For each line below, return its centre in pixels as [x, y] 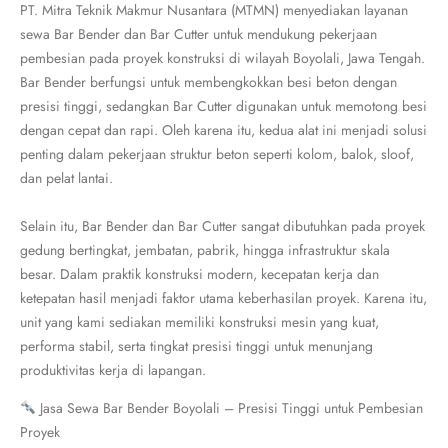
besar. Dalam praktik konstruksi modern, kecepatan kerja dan [199, 274]
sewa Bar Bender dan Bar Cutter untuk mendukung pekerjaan [198, 34]
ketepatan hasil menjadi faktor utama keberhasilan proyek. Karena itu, [223, 298]
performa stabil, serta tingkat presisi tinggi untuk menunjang [196, 346]
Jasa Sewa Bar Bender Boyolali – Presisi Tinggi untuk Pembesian [229, 408]
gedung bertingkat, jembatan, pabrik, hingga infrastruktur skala [205, 250]
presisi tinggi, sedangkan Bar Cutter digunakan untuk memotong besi [223, 106]
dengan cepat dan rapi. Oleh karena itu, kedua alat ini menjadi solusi [223, 130]
